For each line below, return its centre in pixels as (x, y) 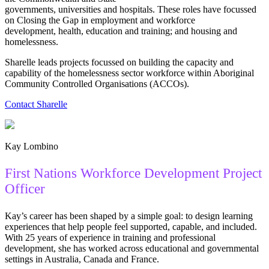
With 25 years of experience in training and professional (110, 238)
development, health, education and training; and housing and (121, 31)
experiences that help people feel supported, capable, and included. (131, 227)
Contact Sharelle (36, 104)
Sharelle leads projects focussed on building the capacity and (119, 62)
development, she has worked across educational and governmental (132, 249)
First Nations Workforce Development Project (133, 174)
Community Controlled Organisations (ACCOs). (99, 84)
